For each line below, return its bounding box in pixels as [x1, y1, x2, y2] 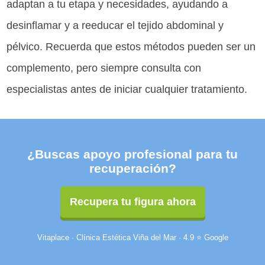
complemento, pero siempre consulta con [7, 62, 202, 75]
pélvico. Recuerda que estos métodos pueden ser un [7, 41, 256, 53]
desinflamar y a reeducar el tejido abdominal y [7, 20, 224, 32]
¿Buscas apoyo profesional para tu [27, 147, 238, 161]
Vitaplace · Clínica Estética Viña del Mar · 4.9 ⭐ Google [37, 232, 228, 242]
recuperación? [89, 161, 176, 176]
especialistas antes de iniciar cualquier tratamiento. [7, 83, 248, 96]
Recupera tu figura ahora [69, 195, 196, 208]
